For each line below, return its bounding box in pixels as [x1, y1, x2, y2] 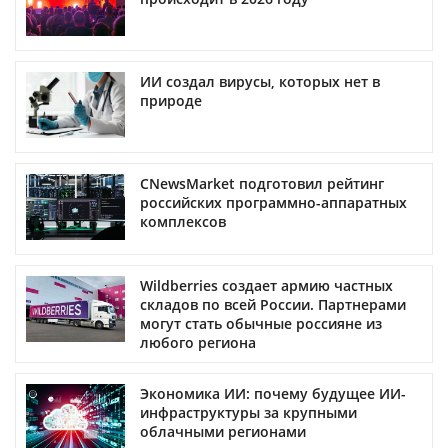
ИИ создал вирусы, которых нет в [140, 71, 380, 91]
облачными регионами [140, 421, 306, 441]
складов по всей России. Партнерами [140, 294, 406, 314]
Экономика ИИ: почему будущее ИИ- [140, 383, 406, 403]
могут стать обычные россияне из [140, 313, 382, 333]
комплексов [140, 211, 226, 231]
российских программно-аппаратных [140, 192, 407, 212]
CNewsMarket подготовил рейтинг [140, 173, 384, 193]
